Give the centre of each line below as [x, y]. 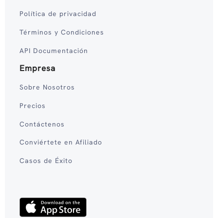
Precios [33, 105]
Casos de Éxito [46, 161]
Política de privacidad [58, 14]
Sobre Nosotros [47, 87]
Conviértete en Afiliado [61, 142]
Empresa [37, 68]
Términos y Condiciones [62, 32]
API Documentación [54, 50]
